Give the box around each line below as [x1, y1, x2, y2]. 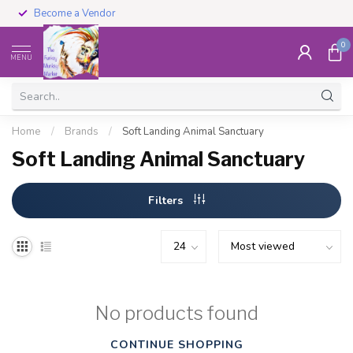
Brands [65, 124, 98, 139]
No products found [95, 302, 258, 325]
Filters [148, 193, 186, 208]
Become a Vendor [34, 6, 116, 20]
